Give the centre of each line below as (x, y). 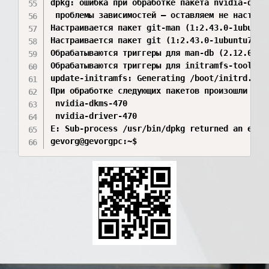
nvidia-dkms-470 (89, 103)
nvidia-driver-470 (94, 116)
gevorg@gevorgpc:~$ (96, 141)
